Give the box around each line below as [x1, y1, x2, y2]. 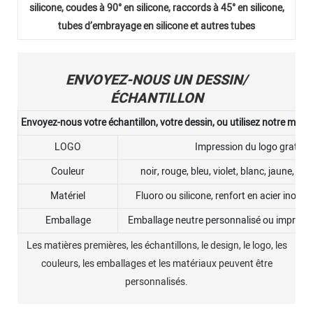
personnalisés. [125, 275, 188, 290]
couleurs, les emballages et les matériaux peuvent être [41, 256, 272, 272]
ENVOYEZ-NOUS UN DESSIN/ [66, 69, 247, 90]
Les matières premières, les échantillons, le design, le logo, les [26, 238, 287, 254]
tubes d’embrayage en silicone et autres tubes [58, 19, 255, 34]
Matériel [50, 188, 85, 203]
